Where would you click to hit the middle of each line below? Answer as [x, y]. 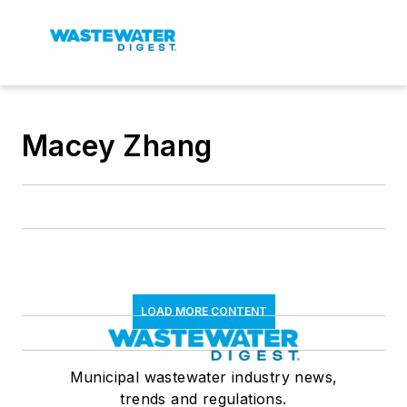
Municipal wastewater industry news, [203, 377]
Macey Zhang [117, 146]
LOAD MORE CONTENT [203, 311]
